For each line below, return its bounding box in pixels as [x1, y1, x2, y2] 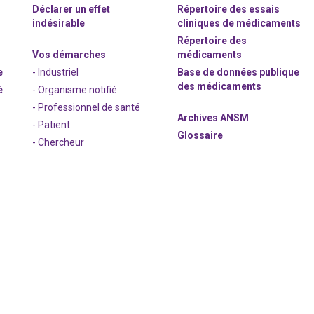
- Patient [32, 119, 71, 130]
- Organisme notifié [32, 84, 118, 95]
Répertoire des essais [177, 4, 280, 15]
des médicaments [177, 81, 262, 92]
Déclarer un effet [32, 4, 111, 15]
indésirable [32, 18, 86, 29]
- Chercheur [32, 137, 85, 148]
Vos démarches [32, 49, 107, 60]
